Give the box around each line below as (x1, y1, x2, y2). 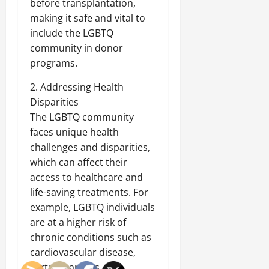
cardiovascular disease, (30, 245, 136, 259)
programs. (30, 56, 77, 70)
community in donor (30, 41, 123, 55)
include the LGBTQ (30, 26, 113, 40)
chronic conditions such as (30, 230, 151, 244)
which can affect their (30, 155, 127, 169)
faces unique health (30, 125, 119, 139)
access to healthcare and (30, 170, 143, 184)
